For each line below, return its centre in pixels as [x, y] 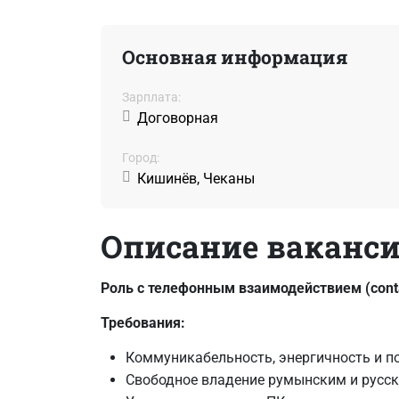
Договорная [177, 118]
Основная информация [234, 57]
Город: [140, 157]
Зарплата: [151, 97]
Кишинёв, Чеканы [195, 178]
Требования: [142, 322]
